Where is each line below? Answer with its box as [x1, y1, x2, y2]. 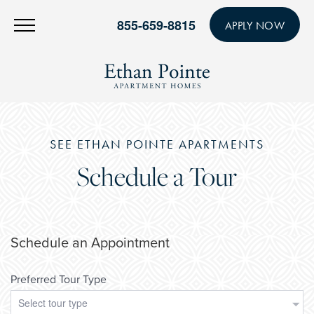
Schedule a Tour [76, 159, 238, 193]
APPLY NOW [224, 19, 285, 32]
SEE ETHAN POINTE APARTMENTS [49, 137, 264, 152]
